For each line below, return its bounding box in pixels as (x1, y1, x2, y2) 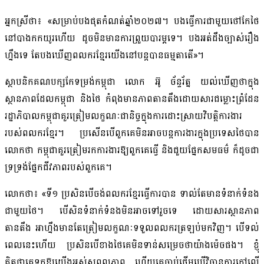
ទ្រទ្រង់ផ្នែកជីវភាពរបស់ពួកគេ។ (5, 159, 112, 176)
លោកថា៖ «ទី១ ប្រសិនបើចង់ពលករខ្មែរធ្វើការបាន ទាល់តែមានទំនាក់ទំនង (5, 185, 259, 203)
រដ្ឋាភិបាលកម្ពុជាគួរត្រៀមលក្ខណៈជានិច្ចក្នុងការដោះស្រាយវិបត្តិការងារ (5, 107, 242, 125)
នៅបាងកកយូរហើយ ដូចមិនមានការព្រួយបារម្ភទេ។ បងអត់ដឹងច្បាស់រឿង (5, 29, 259, 47)
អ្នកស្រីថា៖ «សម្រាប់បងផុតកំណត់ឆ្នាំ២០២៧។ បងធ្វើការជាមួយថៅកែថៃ (5, 12, 259, 30)
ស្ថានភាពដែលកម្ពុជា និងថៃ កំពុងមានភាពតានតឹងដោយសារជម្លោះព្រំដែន (5, 90, 259, 108)
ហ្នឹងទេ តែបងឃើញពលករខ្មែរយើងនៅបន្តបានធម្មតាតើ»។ (5, 47, 204, 64)
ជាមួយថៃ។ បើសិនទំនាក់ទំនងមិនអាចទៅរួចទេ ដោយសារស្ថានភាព (5, 202, 259, 220)
